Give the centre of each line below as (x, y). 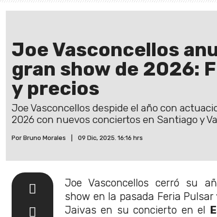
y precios (55, 89)
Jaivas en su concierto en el (138, 210)
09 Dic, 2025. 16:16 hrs (110, 138)
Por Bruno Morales (39, 138)
